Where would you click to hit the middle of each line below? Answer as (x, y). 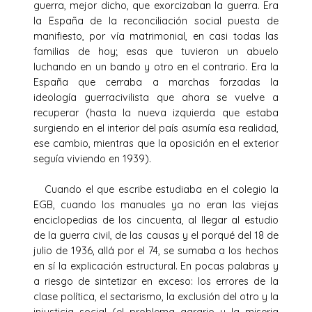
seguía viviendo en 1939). (94, 158)
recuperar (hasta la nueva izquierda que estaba (156, 112)
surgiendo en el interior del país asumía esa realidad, (156, 128)
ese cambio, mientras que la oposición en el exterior (156, 143)
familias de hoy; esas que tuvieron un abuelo (156, 51)
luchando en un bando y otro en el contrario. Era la (156, 67)
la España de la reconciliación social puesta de (156, 21)
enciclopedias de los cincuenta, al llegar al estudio (156, 220)
